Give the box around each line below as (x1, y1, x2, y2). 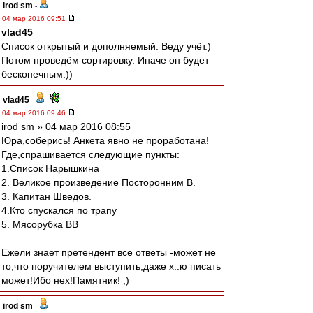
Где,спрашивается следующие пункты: (1, 149, 180, 160)
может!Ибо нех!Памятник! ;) (1, 275, 129, 286)
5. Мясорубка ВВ (1, 219, 78, 230)
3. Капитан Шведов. (1, 191, 92, 202)
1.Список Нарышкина (1, 163, 99, 174)
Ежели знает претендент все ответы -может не (1, 247, 216, 258)
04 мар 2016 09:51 (2, 15, 68, 22)
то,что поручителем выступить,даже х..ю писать (1, 261, 221, 272)
